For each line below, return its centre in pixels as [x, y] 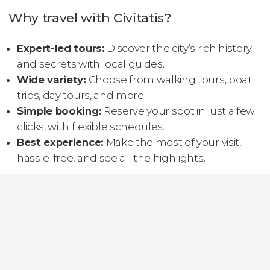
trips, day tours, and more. [81, 96]
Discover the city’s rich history [178, 49]
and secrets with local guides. [91, 64]
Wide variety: [52, 80]
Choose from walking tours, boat [169, 80]
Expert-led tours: [61, 49]
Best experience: [60, 143]
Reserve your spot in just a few [178, 111]
